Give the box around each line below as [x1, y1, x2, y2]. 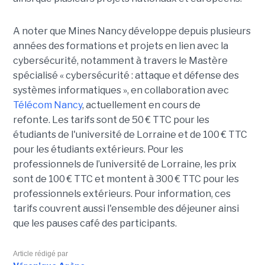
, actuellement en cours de [82, 99, 201, 111]
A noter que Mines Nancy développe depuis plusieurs [12, 25, 251, 37]
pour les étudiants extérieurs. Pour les [12, 144, 183, 156]
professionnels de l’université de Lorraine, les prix [12, 159, 237, 170]
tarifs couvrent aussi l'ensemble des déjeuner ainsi [12, 203, 239, 215]
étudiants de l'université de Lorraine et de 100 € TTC [12, 129, 247, 141]
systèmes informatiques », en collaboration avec [12, 85, 229, 96]
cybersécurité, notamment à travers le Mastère [12, 55, 228, 67]
